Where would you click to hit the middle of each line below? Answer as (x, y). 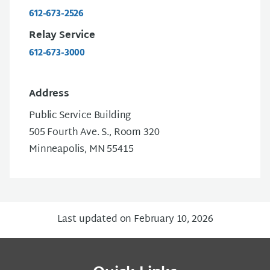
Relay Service (62, 36)
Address (49, 95)
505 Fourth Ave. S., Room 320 (94, 133)
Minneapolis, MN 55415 (81, 150)
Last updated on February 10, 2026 (135, 220)
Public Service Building (80, 116)
